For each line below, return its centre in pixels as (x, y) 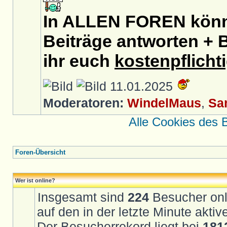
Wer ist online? (35, 180)
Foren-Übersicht (40, 152)
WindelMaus (164, 103)
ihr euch (79, 61)
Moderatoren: (83, 103)
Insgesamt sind (83, 197)
